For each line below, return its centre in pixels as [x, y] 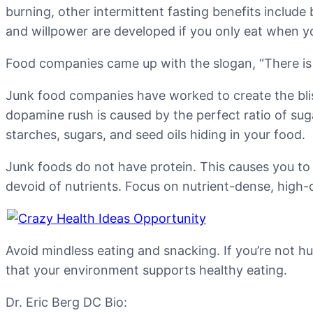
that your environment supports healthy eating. [146, 270]
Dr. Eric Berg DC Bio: [66, 303]
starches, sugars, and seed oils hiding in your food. [155, 135]
